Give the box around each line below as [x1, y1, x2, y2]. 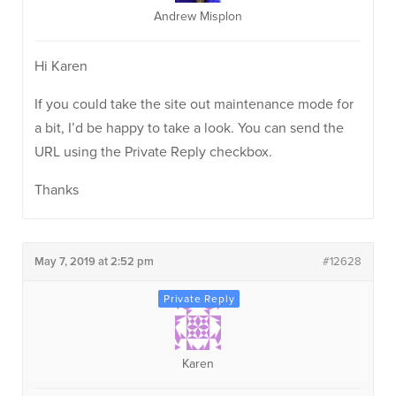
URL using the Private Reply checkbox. [34, 143, 272, 161]
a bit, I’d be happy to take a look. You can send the [34, 119, 344, 137]
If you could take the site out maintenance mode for [34, 95, 354, 113]
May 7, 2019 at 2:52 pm [34, 255, 154, 269]
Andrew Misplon [154, 9, 242, 24]
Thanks [34, 181, 79, 199]
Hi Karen [34, 57, 88, 75]
